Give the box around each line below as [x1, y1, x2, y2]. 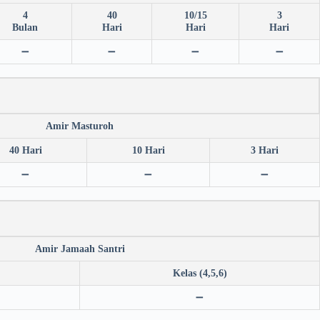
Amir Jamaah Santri [34, 242, 125, 254]
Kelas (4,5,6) [172, 266, 227, 279]
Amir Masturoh [45, 119, 114, 131]
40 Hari [9, 144, 42, 156]
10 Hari [131, 144, 165, 156]
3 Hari [251, 144, 279, 156]
